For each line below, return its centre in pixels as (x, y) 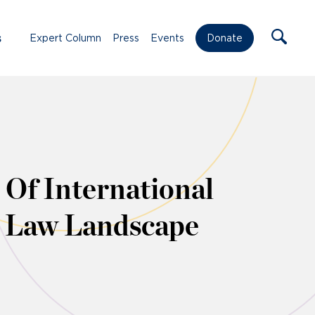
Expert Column (65, 38)
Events (167, 38)
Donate (225, 38)
